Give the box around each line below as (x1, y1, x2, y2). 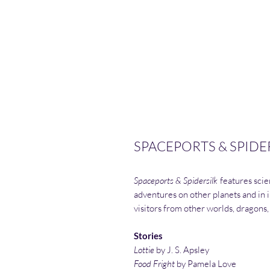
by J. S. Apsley (156, 244, 209, 256)
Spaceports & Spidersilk (134, 175, 218, 187)
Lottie (134, 244, 156, 256)
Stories (134, 230, 163, 242)
